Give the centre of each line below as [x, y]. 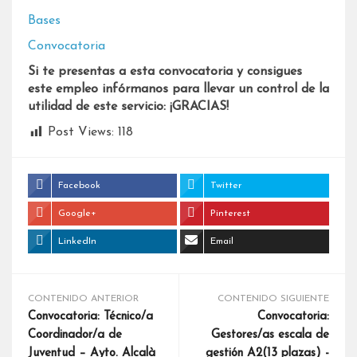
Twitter [226, 186]
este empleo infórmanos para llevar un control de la [178, 89]
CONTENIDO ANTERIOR [83, 299]
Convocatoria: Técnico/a [90, 317]
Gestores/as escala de [270, 335]
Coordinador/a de [75, 335]
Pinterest [230, 214]
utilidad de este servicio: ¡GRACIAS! [128, 107]
